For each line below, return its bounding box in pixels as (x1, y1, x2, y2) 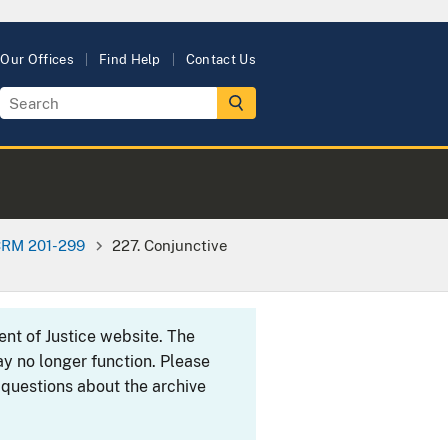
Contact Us (185, 52, 256, 67)
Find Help (98, 52, 161, 67)
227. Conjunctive (111, 235, 228, 254)
